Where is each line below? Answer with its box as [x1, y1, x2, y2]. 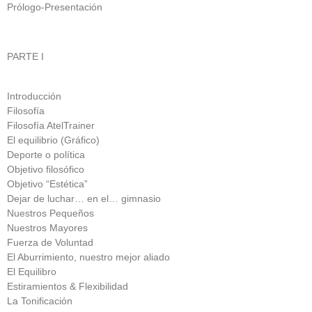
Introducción [7, 90, 61, 102]
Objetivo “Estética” [7, 178, 88, 189]
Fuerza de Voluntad [7, 236, 93, 248]
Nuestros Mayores [7, 221, 88, 233]
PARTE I [7, 51, 44, 63]
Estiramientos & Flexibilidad [7, 280, 128, 292]
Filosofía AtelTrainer [7, 119, 95, 131]
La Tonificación [7, 295, 72, 306]
